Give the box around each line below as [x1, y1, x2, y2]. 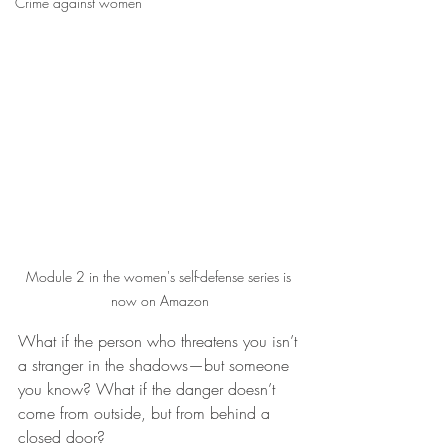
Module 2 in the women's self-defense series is [25, 267, 295, 286]
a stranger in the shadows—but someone [18, 354, 294, 376]
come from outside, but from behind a [18, 402, 275, 424]
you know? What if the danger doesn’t [18, 378, 280, 400]
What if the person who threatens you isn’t [18, 330, 302, 352]
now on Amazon [111, 291, 209, 310]
